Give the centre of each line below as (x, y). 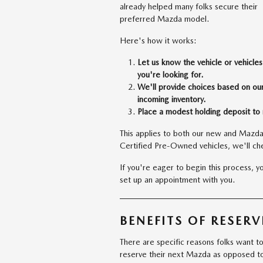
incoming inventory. (171, 99)
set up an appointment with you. (177, 179)
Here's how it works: (158, 40)
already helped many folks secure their (189, 6)
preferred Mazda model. (164, 18)
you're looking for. (170, 74)
